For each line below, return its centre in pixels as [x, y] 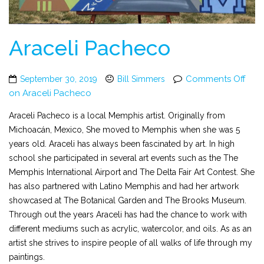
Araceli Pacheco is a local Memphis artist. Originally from [117, 115]
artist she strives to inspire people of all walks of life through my [131, 242]
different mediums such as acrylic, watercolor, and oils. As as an [130, 228]
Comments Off [216, 79]
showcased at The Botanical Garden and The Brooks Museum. [128, 200]
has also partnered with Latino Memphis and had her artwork [124, 186]
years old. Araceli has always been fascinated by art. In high [122, 143]
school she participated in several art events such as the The [123, 158]
